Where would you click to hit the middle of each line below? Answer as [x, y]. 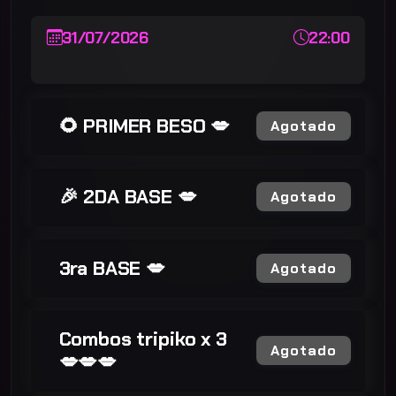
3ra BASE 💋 [112, 268]
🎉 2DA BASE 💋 [128, 197]
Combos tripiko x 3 [143, 339]
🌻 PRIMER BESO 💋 [145, 126]
